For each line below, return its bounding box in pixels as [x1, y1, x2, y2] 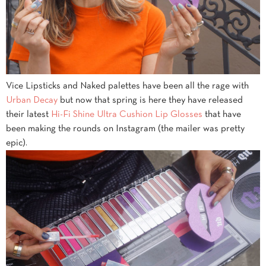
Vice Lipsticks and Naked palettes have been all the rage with [6, 81, 249, 90]
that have [202, 110, 241, 119]
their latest [6, 110, 51, 119]
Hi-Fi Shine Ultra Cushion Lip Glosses [51, 110, 202, 119]
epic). [6, 138, 27, 147]
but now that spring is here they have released [58, 96, 243, 104]
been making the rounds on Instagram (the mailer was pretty [6, 124, 245, 133]
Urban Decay [6, 96, 58, 104]
